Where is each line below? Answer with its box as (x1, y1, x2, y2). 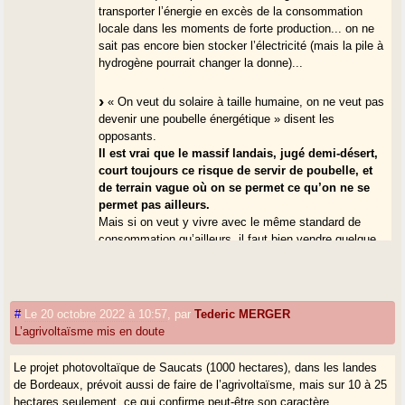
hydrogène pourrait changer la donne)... (99, 55, 304, 70)
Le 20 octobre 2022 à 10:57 (24, 306, 168, 321)
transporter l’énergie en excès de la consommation (99, 4, 363, 18)
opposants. (99, 128, 157, 143)
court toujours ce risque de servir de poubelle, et (99, 163, 373, 177)
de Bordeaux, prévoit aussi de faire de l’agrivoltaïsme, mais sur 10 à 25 (14, 377, 388, 391)
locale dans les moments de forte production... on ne (99, 21, 375, 35)
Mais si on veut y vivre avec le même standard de (99, 214, 362, 229)
